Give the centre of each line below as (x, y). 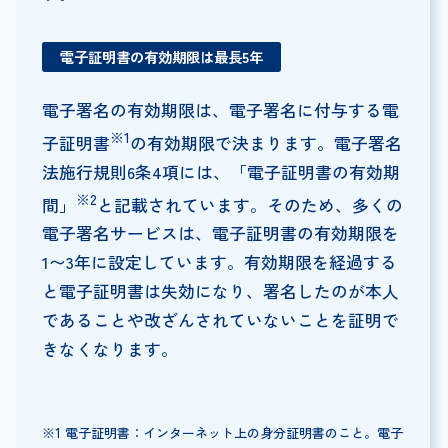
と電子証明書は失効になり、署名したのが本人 (220, 291)
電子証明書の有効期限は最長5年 (161, 57)
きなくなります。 (109, 349)
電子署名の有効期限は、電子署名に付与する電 (220, 110)
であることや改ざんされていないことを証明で (220, 320)
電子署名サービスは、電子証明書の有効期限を (220, 233)
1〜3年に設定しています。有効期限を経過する (219, 262)
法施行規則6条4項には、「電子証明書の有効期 (220, 171)
